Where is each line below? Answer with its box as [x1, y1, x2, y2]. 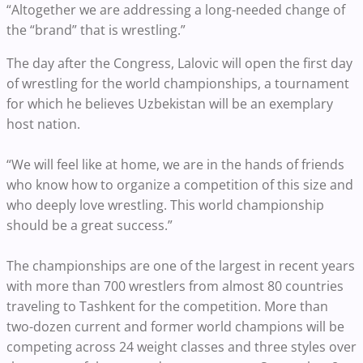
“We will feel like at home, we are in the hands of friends [6, 156, 344, 174]
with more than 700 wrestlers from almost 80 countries [6, 277, 344, 296]
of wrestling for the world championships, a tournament [6, 75, 349, 93]
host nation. [6, 115, 80, 134]
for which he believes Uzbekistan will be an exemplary [6, 95, 333, 113]
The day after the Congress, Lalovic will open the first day [6, 54, 352, 73]
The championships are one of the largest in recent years [6, 257, 355, 275]
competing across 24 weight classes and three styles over [6, 338, 357, 357]
